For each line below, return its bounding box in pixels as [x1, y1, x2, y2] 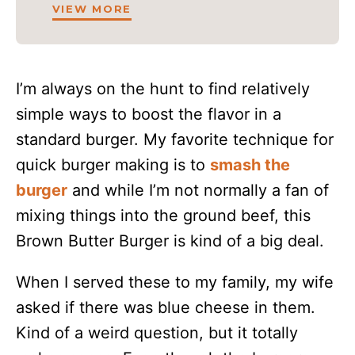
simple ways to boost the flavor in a [16, 105, 281, 124]
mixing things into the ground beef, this [16, 206, 311, 225]
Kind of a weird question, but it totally [16, 323, 298, 342]
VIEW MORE [52, 2, 132, 15]
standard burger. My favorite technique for [16, 130, 334, 149]
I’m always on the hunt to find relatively [16, 79, 310, 98]
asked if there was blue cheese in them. [16, 298, 315, 317]
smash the [210, 155, 290, 174]
